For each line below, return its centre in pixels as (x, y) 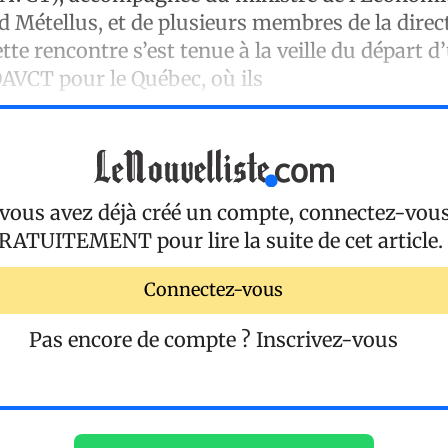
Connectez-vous (213, 290)
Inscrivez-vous (327, 339)
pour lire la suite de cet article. (297, 240)
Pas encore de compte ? (142, 339)
